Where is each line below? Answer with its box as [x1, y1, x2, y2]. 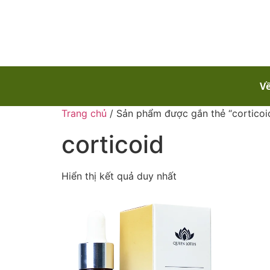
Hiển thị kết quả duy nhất [61, 169, 177, 182]
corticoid [61, 129, 164, 159]
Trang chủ [61, 107, 107, 119]
